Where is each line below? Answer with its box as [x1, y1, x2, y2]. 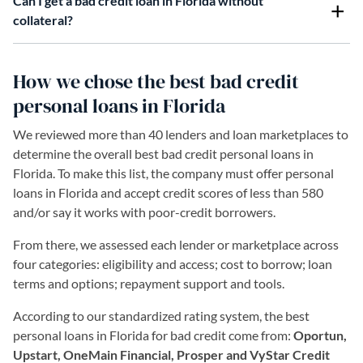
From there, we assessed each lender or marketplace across [13, 236, 339, 252]
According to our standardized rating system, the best [13, 307, 310, 323]
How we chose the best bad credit [13, 67, 299, 95]
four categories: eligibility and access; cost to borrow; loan [13, 255, 332, 271]
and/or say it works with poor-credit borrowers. [13, 203, 278, 220]
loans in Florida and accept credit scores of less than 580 [13, 184, 323, 200]
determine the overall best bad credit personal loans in [13, 145, 314, 161]
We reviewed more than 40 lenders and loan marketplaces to [13, 126, 348, 142]
